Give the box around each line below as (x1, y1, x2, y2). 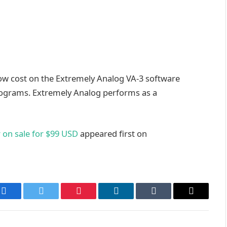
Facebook (3, 193, 39, 204)
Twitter (40, 193, 67, 204)
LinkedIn (115, 193, 149, 204)
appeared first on (78, 128, 147, 140)
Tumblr (153, 193, 180, 204)
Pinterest (78, 193, 110, 204)
